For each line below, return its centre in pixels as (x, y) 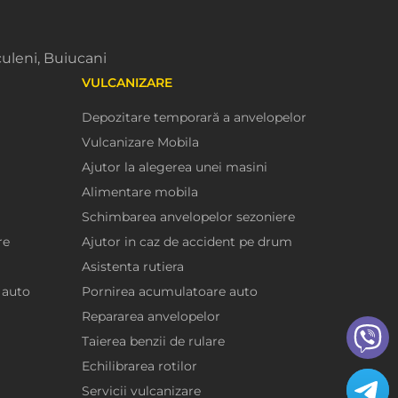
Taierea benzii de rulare (154, 342)
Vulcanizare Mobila (141, 143)
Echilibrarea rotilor (140, 366)
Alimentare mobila (140, 192)
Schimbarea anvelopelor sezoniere (189, 217)
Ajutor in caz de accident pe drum (187, 242)
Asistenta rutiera (133, 267)
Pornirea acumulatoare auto (170, 292)
